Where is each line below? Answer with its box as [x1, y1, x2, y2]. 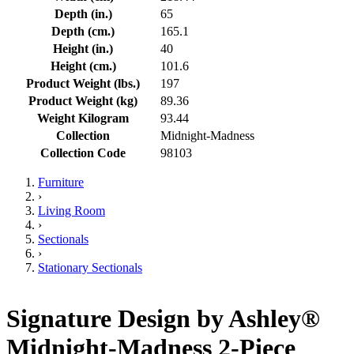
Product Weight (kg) [28, 93, 137, 107]
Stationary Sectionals [38, 260, 142, 274]
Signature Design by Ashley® [6, 304, 320, 333]
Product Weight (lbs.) [26, 76, 140, 90]
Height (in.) [53, 41, 113, 55]
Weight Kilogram [37, 111, 129, 125]
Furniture [38, 175, 84, 189]
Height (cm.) [50, 58, 116, 73]
